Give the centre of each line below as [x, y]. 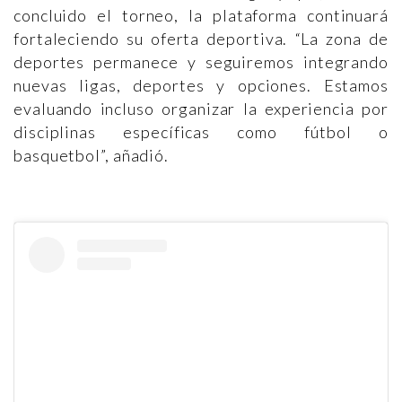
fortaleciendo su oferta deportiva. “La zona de [201, 39]
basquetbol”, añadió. [91, 155]
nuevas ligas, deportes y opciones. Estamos [201, 85]
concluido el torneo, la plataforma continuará [201, 15]
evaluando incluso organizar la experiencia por [201, 109]
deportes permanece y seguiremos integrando [201, 62]
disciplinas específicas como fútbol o [201, 132]
